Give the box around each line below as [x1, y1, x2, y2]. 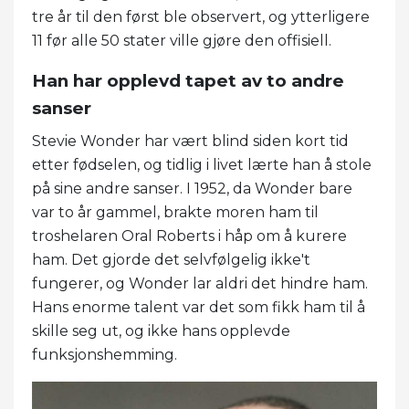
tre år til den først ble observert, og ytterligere [32, 7, 370, 26]
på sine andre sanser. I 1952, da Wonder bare [32, 179, 352, 197]
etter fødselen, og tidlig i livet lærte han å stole [32, 155, 372, 173]
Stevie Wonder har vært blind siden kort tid [32, 131, 349, 150]
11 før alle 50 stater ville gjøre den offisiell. [32, 31, 331, 49]
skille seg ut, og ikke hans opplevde [32, 321, 290, 340]
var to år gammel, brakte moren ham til [32, 203, 319, 221]
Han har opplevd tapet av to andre [32, 69, 344, 91]
